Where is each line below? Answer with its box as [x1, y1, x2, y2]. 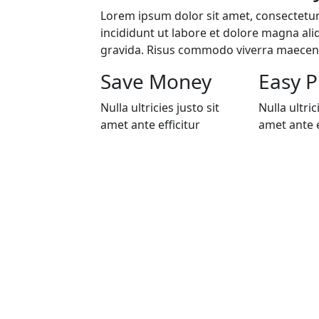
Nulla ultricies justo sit [100, 100, 219, 116]
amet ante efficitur [100, 117, 200, 133]
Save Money [100, 68, 211, 95]
